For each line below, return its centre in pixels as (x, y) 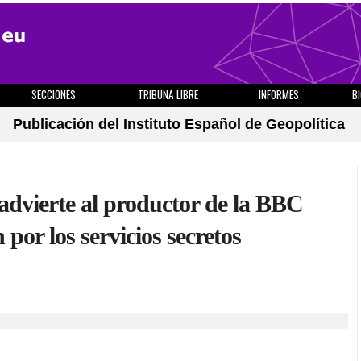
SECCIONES (53, 94)
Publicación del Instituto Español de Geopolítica (179, 124)
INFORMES (279, 94)
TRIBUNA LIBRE (168, 94)
